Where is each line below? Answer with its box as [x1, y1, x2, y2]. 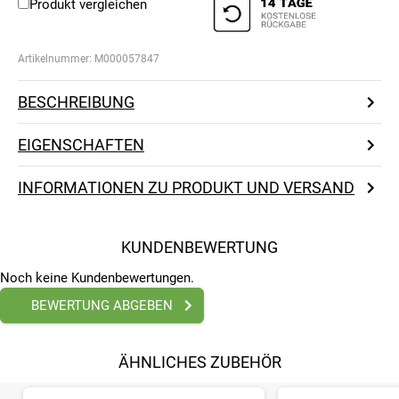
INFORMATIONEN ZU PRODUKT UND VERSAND [18, 178, 354, 198]
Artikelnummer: [18, 53, 94, 66]
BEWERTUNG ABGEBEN [31, 297, 173, 314]
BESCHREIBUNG [18, 93, 134, 112]
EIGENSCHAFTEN [18, 135, 144, 155]
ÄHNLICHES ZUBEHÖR [118, 353, 281, 372]
